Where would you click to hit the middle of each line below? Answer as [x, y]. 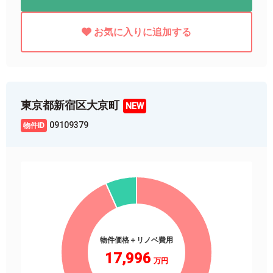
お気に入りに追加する [143, 32]
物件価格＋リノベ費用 [136, 240]
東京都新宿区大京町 [70, 105]
